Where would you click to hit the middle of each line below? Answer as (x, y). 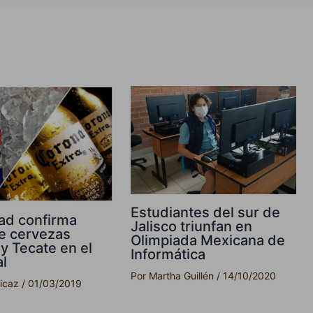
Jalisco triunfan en (192, 226)
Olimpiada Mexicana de (208, 240)
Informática (168, 254)
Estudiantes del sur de (206, 212)
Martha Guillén (183, 275)
